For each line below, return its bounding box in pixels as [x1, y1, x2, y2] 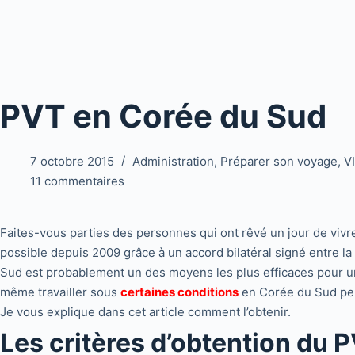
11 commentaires [29, 174, 124, 189]
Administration [132, 154, 214, 169]
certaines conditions [120, 284, 239, 300]
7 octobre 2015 [29, 154, 114, 169]
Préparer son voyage [219, 154, 338, 169]
